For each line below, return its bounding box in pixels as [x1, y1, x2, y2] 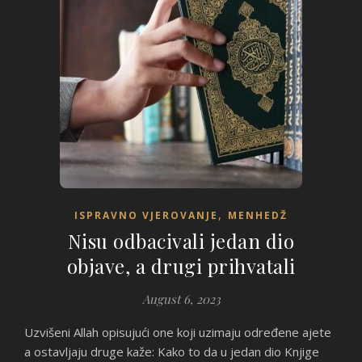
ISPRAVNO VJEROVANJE [74, 208, 218, 222]
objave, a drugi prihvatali [66, 253, 296, 279]
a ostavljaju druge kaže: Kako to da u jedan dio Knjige [24, 343, 319, 360]
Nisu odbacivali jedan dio [67, 228, 295, 254]
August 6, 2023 [141, 291, 221, 307]
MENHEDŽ [228, 208, 288, 222]
